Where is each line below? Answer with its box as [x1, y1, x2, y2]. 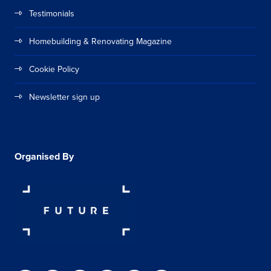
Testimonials [29, 7, 74, 19]
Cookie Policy [29, 62, 79, 75]
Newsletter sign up [29, 90, 100, 103]
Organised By [15, 149, 74, 163]
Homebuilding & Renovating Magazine [29, 34, 172, 47]
